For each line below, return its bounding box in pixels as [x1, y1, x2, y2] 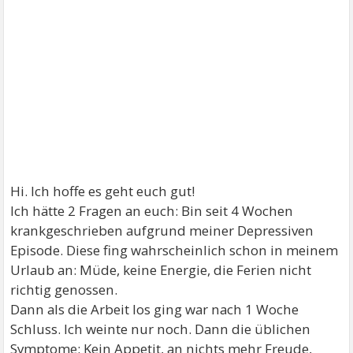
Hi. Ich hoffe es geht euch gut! [10, 182, 195, 200]
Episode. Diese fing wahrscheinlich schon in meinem [10, 241, 339, 259]
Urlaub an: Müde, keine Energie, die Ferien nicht [10, 261, 312, 279]
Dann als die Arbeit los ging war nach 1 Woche [10, 300, 299, 318]
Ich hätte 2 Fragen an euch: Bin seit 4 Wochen [10, 202, 294, 220]
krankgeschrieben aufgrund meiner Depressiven [10, 221, 314, 240]
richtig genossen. [10, 281, 118, 299]
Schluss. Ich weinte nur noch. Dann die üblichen [10, 320, 311, 338]
